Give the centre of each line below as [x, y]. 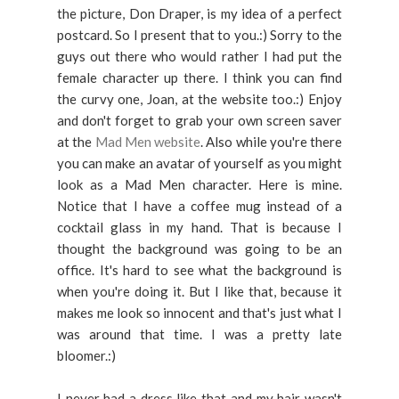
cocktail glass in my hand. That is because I [199, 227]
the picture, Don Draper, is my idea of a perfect [199, 13]
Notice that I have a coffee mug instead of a [199, 206]
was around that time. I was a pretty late [199, 334]
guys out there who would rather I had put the [199, 56]
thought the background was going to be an [199, 248]
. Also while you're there [271, 142]
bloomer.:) [86, 355]
